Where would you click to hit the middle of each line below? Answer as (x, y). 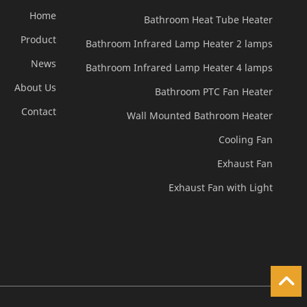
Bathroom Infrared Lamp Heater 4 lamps (179, 67)
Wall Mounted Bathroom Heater (199, 115)
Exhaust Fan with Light (220, 187)
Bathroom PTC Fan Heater (213, 91)
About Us (35, 88)
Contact (38, 112)
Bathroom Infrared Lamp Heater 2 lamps (179, 43)
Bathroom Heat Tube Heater (208, 19)
